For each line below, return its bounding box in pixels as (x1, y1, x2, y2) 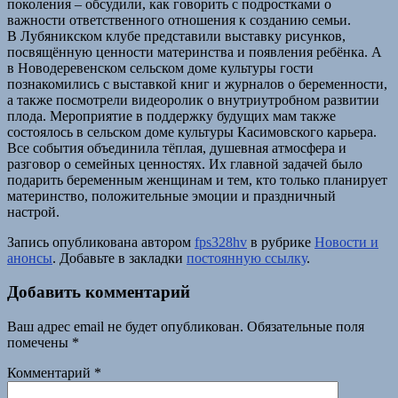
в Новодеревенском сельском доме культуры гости (7, 60, 314, 76)
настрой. (7, 203, 60, 219)
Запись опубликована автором (7, 234, 195, 250)
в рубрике (247, 234, 314, 250)
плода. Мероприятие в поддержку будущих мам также (7, 107, 336, 123)
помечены (7, 335, 72, 350)
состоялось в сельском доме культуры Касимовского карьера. (7, 123, 377, 139)
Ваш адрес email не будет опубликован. (7, 319, 243, 334)
